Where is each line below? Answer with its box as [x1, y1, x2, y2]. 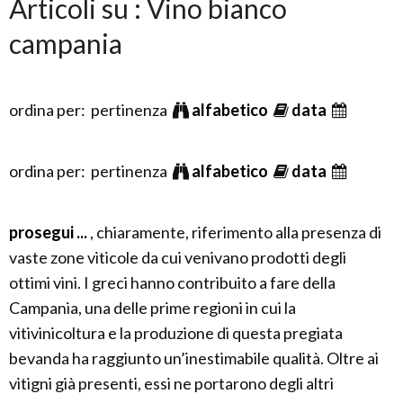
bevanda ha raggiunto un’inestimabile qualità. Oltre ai [9, 348, 379, 368]
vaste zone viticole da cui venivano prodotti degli [9, 247, 346, 267]
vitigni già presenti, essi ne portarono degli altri [9, 373, 334, 393]
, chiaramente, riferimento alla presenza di [90, 222, 381, 242]
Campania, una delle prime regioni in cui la [9, 298, 296, 318]
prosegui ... [9, 222, 90, 242]
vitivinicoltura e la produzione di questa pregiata [9, 323, 343, 343]
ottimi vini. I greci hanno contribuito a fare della [9, 273, 336, 292]
